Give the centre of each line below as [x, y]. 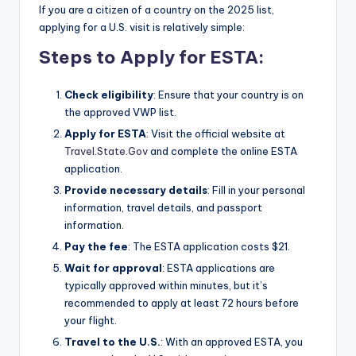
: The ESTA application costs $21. [209, 247]
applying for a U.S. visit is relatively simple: [142, 27]
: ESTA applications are [219, 268]
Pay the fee [96, 247]
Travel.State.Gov [106, 151]
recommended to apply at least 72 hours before [182, 303]
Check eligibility [109, 94]
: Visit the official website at [216, 134]
